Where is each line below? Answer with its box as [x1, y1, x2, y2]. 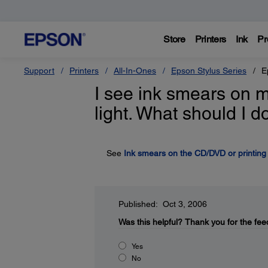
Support [24, 66, 54, 75]
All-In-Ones [114, 66, 156, 75]
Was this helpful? [118, 217, 182, 227]
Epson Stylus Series [171, 66, 246, 75]
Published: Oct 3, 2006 [118, 199, 207, 209]
